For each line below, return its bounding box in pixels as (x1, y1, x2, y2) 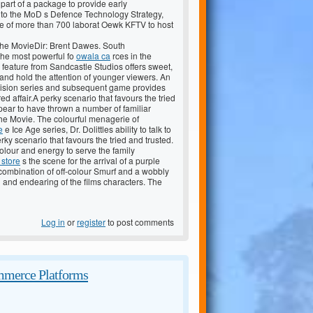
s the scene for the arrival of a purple (20, 154, 160, 167)
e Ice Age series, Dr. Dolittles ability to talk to (3, 123, 171, 136)
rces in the (110, 50, 152, 62)
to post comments (105, 216, 174, 228)
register (77, 216, 105, 228)
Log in (41, 216, 65, 228)
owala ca (76, 50, 110, 62)
